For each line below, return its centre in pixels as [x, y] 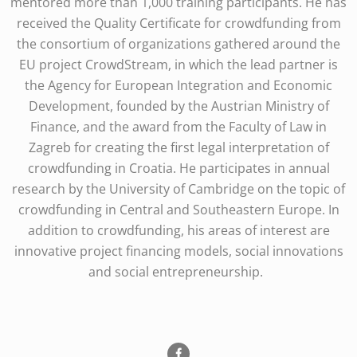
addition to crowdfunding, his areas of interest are [178, 231]
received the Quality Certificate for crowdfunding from [178, 24]
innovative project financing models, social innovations [178, 251]
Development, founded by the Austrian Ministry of [178, 106]
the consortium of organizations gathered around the [178, 44]
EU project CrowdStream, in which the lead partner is [178, 65]
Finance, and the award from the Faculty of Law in [178, 127]
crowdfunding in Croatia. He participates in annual [178, 169]
